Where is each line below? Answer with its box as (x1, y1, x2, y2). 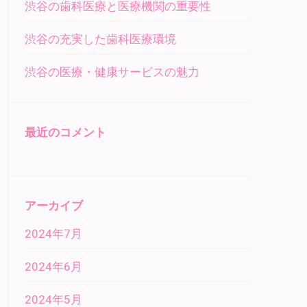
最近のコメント (25, 125, 106, 139)
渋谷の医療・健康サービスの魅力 (25, 65, 199, 79)
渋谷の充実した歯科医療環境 (25, 32, 176, 46)
